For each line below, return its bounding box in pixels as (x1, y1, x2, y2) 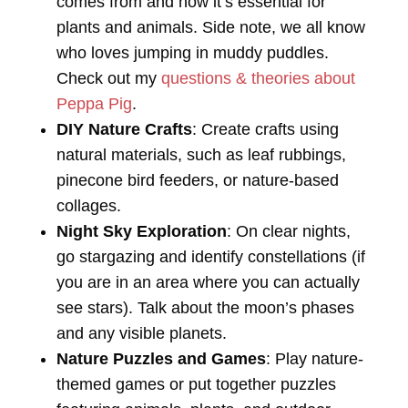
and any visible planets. (56, 324, 227, 343)
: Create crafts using (191, 120, 339, 139)
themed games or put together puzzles (56, 375, 336, 394)
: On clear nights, (226, 222, 351, 241)
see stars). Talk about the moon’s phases (56, 299, 354, 318)
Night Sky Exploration (56, 222, 227, 241)
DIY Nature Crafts (56, 120, 192, 139)
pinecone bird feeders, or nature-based (56, 171, 339, 190)
